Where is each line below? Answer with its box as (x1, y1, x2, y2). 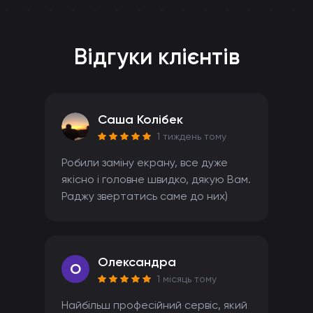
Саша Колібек (98, 112, 183, 127)
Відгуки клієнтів (73, 43, 240, 70)
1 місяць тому (156, 273, 217, 284)
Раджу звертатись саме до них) (61, 189, 228, 203)
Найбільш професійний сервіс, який (61, 298, 247, 312)
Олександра (98, 254, 176, 270)
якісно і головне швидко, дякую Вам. (61, 173, 251, 186)
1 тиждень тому (156, 131, 226, 142)
